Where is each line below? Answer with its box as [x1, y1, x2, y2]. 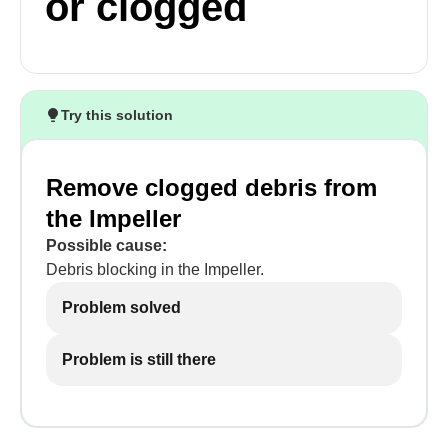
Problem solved [62, 299, 181, 316]
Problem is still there [62, 351, 216, 368]
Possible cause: [46, 237, 167, 254]
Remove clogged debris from [46, 174, 377, 201]
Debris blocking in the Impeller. [46, 261, 264, 278]
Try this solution [61, 107, 173, 123]
